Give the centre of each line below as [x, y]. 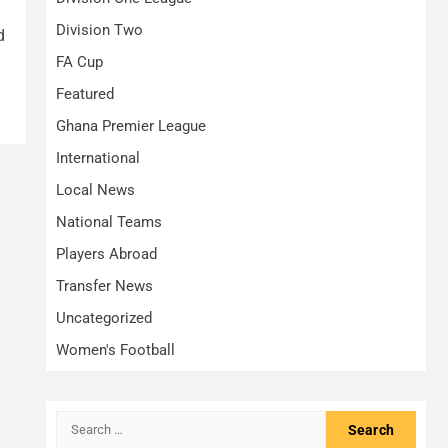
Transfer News [104, 285]
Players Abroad [106, 253]
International [98, 157]
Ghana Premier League [131, 125]
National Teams [109, 221]
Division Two [99, 29]
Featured [85, 93]
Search [80, 421]
